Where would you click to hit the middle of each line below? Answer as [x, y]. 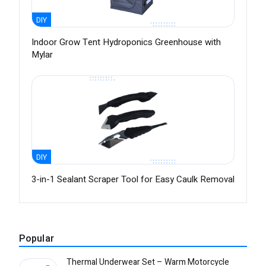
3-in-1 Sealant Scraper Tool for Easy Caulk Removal [133, 180]
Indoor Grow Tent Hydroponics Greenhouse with [126, 42]
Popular [37, 239]
